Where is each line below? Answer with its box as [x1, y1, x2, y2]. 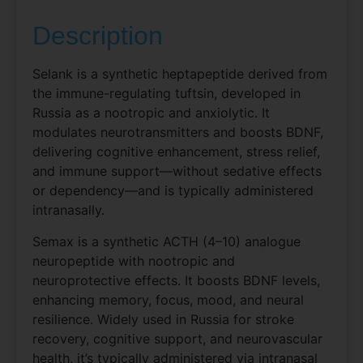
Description [32, 21, 163, 51]
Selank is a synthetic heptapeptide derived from [32, 66, 327, 83]
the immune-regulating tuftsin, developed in [32, 85, 301, 102]
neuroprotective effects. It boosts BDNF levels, [32, 271, 320, 288]
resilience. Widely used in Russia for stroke [32, 310, 294, 327]
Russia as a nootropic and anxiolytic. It [32, 105, 270, 122]
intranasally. [32, 202, 105, 219]
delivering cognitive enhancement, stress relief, [32, 143, 320, 160]
